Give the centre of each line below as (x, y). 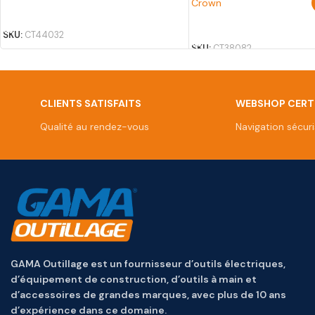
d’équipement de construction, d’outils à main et (134, 279)
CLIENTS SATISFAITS (90, 104)
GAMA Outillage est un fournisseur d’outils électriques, (148, 263)
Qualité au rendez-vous (94, 127)
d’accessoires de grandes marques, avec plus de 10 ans (148, 294)
